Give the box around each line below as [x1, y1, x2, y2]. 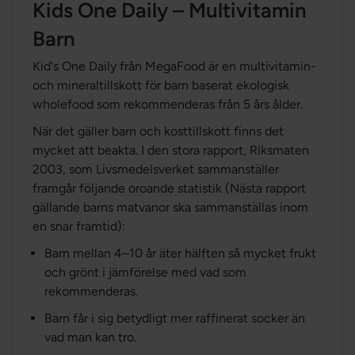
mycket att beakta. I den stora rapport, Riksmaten [32, 143, 309, 158]
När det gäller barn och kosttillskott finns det [32, 124, 284, 139]
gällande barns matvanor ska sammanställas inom [32, 200, 308, 215]
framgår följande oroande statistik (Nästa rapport [32, 181, 306, 196]
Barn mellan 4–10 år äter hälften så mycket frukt [44, 246, 316, 261]
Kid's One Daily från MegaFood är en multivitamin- [32, 59, 316, 74]
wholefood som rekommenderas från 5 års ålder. [32, 97, 303, 112]
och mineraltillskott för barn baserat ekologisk [32, 78, 289, 93]
